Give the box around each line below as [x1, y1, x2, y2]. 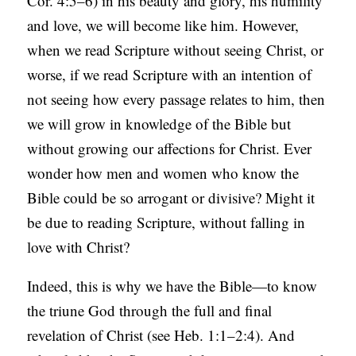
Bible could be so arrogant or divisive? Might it [27, 188, 315, 208]
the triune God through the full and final [27, 300, 273, 321]
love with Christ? [27, 237, 130, 257]
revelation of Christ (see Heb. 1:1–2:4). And [27, 325, 296, 346]
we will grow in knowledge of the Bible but [27, 114, 292, 134]
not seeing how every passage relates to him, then [27, 89, 326, 110]
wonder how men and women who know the [27, 163, 300, 184]
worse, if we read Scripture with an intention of [27, 64, 312, 85]
